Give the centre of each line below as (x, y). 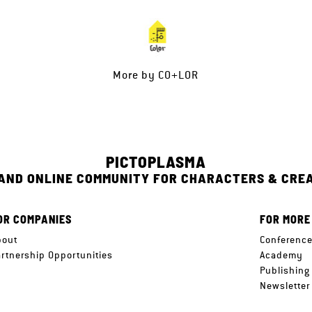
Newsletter (285, 286)
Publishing (285, 271)
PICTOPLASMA (156, 162)
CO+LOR (179, 75)
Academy (281, 255)
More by (136, 75)
